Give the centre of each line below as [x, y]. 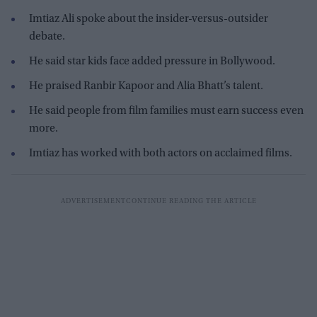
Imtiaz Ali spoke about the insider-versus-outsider [149, 19]
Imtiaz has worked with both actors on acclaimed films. [161, 153]
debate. [47, 36]
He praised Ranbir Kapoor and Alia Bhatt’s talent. [146, 86]
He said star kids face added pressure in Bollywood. [152, 61]
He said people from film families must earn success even [166, 111]
